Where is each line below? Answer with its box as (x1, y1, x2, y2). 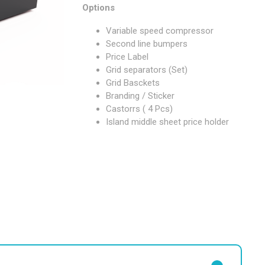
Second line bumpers (106, 38, 188, 49)
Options (82, 2, 115, 13)
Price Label (106, 51, 148, 62)
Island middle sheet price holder (106, 117, 229, 127)
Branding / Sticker (106, 91, 174, 101)
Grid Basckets (106, 77, 160, 88)
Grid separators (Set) (106, 64, 188, 75)
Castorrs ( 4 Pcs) (106, 104, 173, 114)
